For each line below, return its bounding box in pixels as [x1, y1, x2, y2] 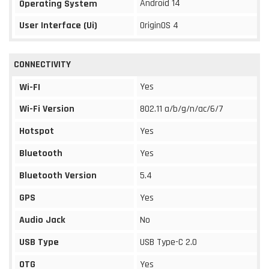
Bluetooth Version [19, 169, 97, 182]
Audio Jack [19, 213, 65, 226]
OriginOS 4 [140, 19, 178, 32]
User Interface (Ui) [19, 19, 97, 32]
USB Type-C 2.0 [140, 235, 197, 249]
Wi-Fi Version [19, 102, 74, 115]
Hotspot [19, 124, 54, 138]
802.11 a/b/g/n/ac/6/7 [140, 102, 223, 115]
